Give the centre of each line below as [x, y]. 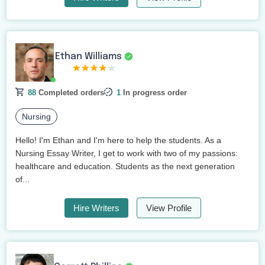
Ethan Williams [89, 56]
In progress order [154, 93]
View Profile [169, 208]
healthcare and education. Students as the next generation [125, 167]
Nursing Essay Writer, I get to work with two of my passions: [127, 153]
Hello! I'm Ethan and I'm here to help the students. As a [119, 140]
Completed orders [70, 93]
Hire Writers [96, 208]
